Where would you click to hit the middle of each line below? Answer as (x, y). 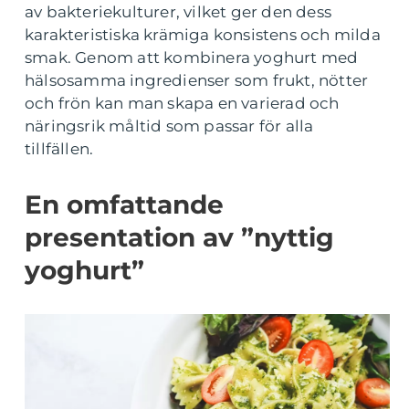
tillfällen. (59, 149)
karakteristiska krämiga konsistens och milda (203, 35)
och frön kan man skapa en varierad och (182, 103)
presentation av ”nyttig (179, 237)
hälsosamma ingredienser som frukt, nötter (197, 80)
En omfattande (124, 204)
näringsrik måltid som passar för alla (169, 126)
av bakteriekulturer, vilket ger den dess (178, 12)
